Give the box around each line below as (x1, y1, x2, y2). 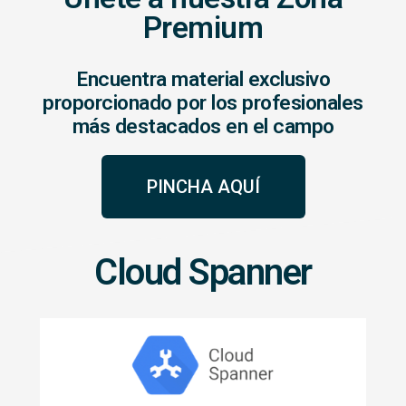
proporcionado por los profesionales (43, 90, 363, 115)
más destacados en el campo (72, 113, 334, 139)
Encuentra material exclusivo (76, 66, 330, 92)
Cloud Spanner (94, 250, 312, 294)
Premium (142, 9, 264, 45)
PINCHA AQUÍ (146, 175, 260, 198)
